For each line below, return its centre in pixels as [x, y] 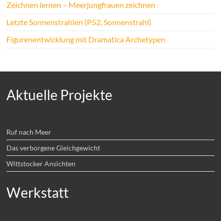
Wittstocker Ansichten [41, 163]
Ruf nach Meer [29, 132]
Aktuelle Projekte [60, 94]
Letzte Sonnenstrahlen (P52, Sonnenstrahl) [79, 22]
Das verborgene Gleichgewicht [54, 147]
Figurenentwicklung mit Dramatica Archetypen [86, 39]
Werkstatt [38, 192]
